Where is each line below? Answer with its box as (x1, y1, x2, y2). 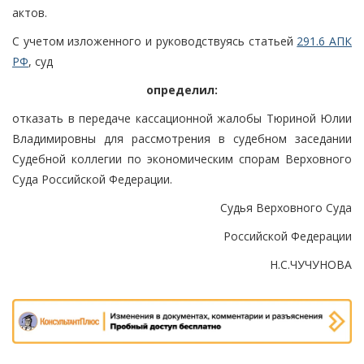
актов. (12, 4, 47, 20)
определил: (146, 81, 218, 97)
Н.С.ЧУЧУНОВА (270, 256, 352, 272)
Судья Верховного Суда (220, 199, 352, 215)
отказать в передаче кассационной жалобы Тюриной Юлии (12, 110, 352, 126)
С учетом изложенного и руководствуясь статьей (12, 32, 297, 49)
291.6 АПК (297, 32, 353, 49)
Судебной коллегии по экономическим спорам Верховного (12, 150, 352, 167)
